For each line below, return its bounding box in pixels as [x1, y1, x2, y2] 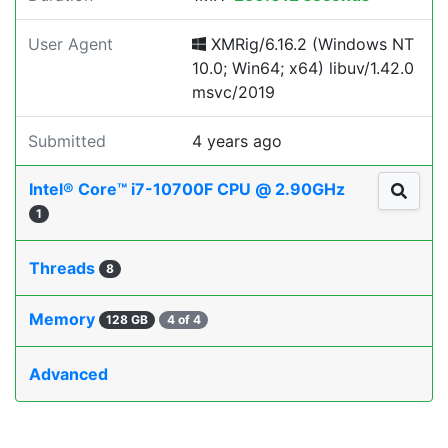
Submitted [28, 131, 106, 151]
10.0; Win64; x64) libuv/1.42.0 [192, 58, 414, 78]
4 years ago [192, 131, 282, 151]
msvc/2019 [192, 82, 275, 102]
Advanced [29, 364, 108, 384]
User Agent [28, 34, 113, 54]
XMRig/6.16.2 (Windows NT [206, 34, 414, 54]
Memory [29, 309, 99, 329]
